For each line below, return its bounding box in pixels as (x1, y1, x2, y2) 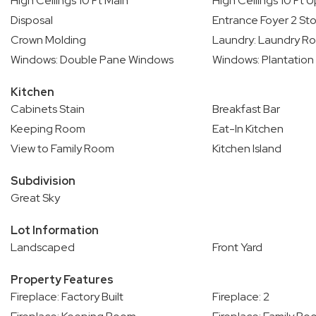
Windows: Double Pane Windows (11, 52, 174, 67)
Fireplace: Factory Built (11, 289, 123, 304)
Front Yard (212, 240, 262, 255)
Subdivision (11, 174, 75, 188)
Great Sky (11, 190, 60, 205)
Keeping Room (11, 121, 85, 136)
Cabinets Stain (11, 102, 85, 116)
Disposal (11, 13, 53, 28)
